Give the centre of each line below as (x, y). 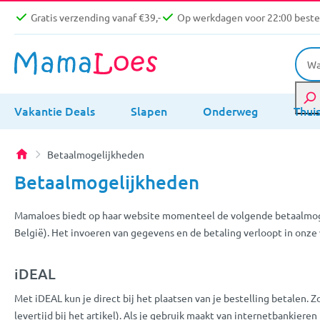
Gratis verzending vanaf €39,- (96, 17)
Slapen (149, 110)
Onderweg (230, 110)
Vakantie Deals (55, 110)
